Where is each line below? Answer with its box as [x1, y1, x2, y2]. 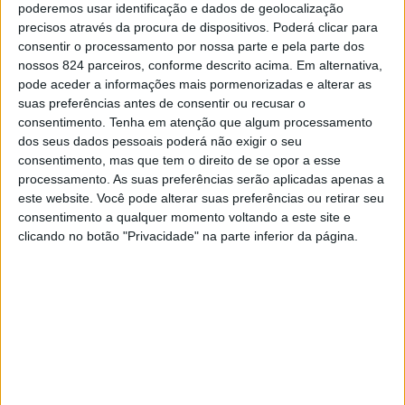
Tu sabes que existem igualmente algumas [14, 330, 347, 353]
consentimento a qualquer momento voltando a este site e [18, 209, 351, 224]
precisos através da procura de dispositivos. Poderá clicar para [18, 19, 378, 34]
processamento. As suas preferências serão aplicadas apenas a [18, 171, 384, 186]
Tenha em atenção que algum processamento [109, 114, 372, 129]
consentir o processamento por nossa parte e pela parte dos [18, 38, 364, 53]
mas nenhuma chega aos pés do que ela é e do [14, 381, 375, 403]
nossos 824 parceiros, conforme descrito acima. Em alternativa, [18, 57, 382, 72]
